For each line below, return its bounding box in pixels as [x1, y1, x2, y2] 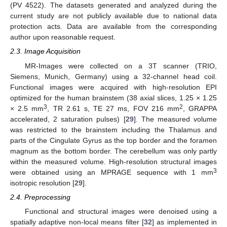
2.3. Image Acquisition [10, 47, 81, 56]
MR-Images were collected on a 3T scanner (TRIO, [24, 61, 217, 70]
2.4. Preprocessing [10, 193, 70, 201]
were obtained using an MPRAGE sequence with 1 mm [10, 168, 213, 176]
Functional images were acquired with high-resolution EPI [10, 83, 217, 91]
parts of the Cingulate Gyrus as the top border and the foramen [10, 136, 217, 144]
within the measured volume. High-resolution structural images [10, 157, 217, 166]
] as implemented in [152, 217, 217, 226]
